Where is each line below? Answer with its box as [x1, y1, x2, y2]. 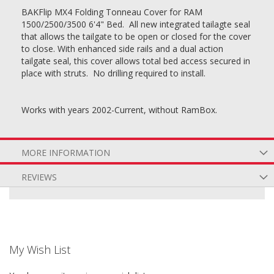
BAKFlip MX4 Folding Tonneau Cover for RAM [21, 6, 202, 18]
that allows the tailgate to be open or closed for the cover [21, 31, 251, 42]
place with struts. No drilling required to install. [21, 67, 208, 79]
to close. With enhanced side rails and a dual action [21, 43, 223, 54]
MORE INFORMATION [21, 147, 110, 158]
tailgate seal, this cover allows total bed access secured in [21, 55, 250, 67]
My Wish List [9, 242, 70, 257]
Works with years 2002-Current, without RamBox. [21, 104, 217, 116]
